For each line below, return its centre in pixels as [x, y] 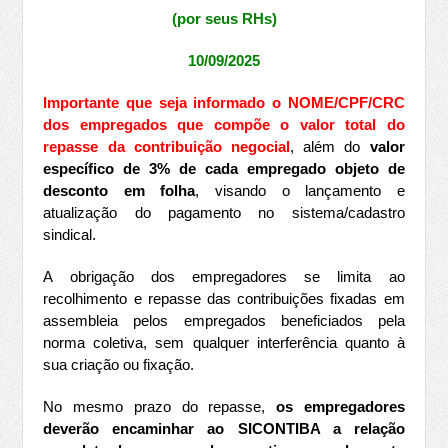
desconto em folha [119, 190]
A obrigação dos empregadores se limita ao [224, 276]
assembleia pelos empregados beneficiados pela [224, 320]
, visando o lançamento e [300, 190]
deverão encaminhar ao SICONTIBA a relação [224, 428]
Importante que [101, 102]
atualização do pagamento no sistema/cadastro [224, 212]
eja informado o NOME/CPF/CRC [285, 102]
